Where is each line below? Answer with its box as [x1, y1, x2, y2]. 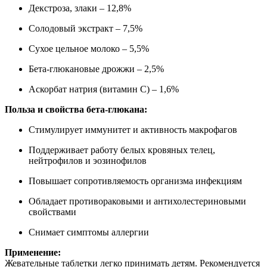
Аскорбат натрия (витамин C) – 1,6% [29, 83, 179, 94]
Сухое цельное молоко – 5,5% [29, 43, 149, 54]
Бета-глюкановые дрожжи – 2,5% [29, 63, 164, 74]
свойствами [29, 206, 76, 217]
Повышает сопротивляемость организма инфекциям [29, 175, 242, 186]
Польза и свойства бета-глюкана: [5, 104, 147, 114]
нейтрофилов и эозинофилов [29, 155, 147, 166]
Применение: [5, 247, 61, 257]
